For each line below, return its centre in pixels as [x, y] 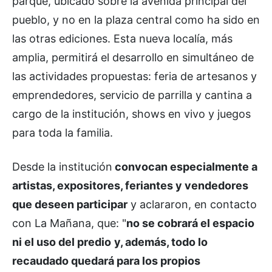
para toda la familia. [63, 132]
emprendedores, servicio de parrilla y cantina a [132, 95]
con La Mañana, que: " [69, 223]
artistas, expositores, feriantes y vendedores [130, 185]
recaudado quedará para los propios [106, 260]
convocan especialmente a [185, 166]
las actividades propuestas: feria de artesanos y [134, 76]
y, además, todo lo [161, 242]
